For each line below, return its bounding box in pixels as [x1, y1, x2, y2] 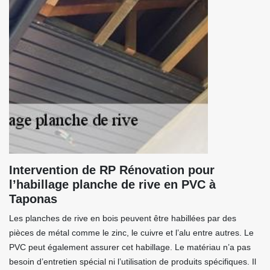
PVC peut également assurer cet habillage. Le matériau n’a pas [9, 242, 251, 252]
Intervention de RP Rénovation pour [9, 163, 215, 177]
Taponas [9, 192, 57, 206]
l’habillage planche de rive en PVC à [9, 178, 216, 191]
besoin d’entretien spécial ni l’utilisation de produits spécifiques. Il [9, 257, 256, 266]
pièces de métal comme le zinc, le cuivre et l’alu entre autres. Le [9, 228, 254, 237]
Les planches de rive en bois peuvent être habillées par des [9, 213, 236, 223]
